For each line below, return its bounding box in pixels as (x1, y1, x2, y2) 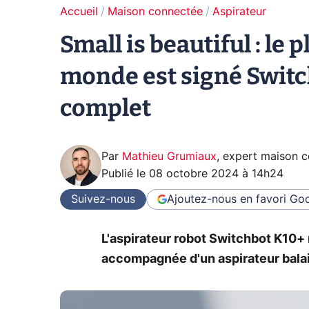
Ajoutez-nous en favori (167, 193, 286, 205)
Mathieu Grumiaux (122, 151, 217, 162)
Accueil (60, 6, 98, 17)
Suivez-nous (71, 193, 135, 205)
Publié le (101, 168, 149, 179)
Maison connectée (108, 6, 203, 17)
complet (60, 94, 151, 122)
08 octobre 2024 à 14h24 (149, 168, 283, 179)
